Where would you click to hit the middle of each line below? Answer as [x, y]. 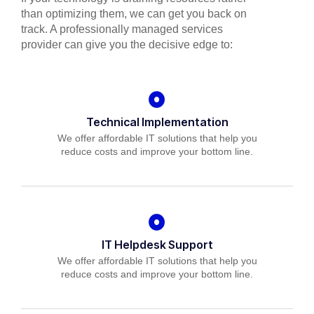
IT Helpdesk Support [157, 244]
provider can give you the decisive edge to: [127, 44]
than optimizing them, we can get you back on [134, 13]
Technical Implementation [157, 122]
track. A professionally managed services [122, 29]
